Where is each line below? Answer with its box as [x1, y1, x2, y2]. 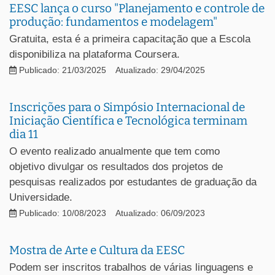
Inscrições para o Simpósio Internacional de [9, 99, 245, 114]
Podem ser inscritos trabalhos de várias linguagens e [9, 261, 253, 273]
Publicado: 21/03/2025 [17, 65, 106, 75]
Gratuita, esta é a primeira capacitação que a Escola [9, 33, 250, 45]
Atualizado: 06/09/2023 [115, 208, 205, 218]
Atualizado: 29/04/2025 [115, 65, 205, 75]
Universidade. [9, 191, 72, 203]
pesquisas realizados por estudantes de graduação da [9, 176, 257, 188]
